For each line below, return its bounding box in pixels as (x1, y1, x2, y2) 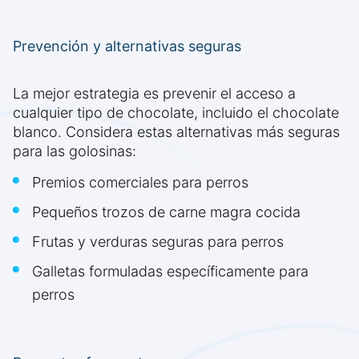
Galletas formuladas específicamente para (32, 263, 309, 280)
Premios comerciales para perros (32, 174, 248, 192)
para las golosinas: (13, 143, 136, 160)
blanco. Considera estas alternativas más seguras (13, 123, 340, 141)
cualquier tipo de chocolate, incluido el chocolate (13, 104, 339, 122)
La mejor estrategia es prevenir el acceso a (13, 85, 296, 103)
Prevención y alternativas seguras (13, 38, 241, 55)
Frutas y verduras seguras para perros (32, 233, 284, 251)
